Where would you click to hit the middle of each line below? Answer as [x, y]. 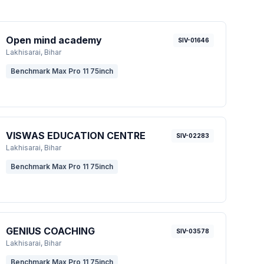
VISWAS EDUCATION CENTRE [76, 136]
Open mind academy [54, 40]
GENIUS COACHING [51, 231]
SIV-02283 [192, 136]
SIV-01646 [193, 40]
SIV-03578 [192, 231]
